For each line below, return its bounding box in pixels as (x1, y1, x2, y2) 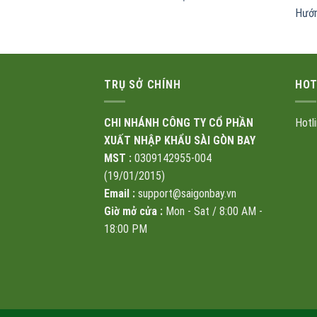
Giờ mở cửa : (104, 204, 163, 219)
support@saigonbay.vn (135, 187, 236, 201)
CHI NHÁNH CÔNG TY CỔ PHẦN (104, 116, 253, 130)
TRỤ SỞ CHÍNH (104, 77, 181, 91)
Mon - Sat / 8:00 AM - (163, 204, 263, 219)
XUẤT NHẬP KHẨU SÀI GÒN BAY (104, 134, 255, 148)
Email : (104, 187, 135, 201)
